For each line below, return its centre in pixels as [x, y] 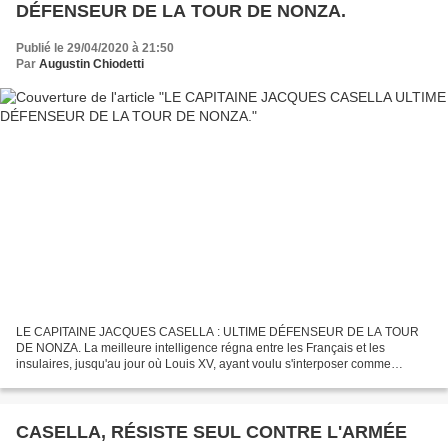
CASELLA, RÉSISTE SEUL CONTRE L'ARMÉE [211, 431]
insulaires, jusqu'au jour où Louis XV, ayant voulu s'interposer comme [203, 363]
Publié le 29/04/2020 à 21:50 [95, 48]
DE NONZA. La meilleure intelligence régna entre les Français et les [200, 347]
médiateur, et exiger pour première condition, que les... [163, 379]
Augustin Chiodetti [91, 64]
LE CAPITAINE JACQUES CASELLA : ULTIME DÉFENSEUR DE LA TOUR [217, 331]
